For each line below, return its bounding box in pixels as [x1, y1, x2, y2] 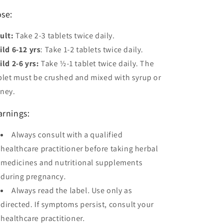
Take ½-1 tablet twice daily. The [39, 58, 154, 69]
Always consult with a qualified [11, 129, 123, 140]
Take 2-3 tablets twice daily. [13, 30, 115, 41]
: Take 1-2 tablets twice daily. [40, 44, 144, 55]
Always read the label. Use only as [11, 185, 132, 196]
